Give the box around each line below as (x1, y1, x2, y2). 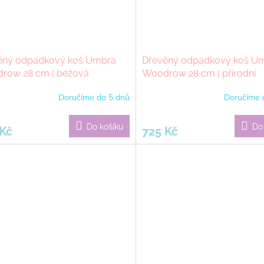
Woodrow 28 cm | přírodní (141, 67, 256, 79)
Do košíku (86, 121, 123, 131)
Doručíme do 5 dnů (58, 92, 130, 103)
